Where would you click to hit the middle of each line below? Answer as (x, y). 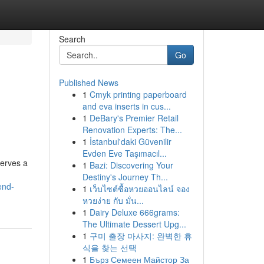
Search (72, 39)
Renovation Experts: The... (132, 130)
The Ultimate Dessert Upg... (134, 224)
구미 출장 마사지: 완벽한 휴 (141, 236)
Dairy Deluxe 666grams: (134, 212)
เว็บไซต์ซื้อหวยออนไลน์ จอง (139, 189)
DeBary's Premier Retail (134, 118)
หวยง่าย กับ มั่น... (113, 200)
